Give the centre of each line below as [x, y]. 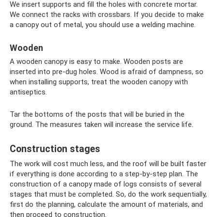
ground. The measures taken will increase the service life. [101, 124]
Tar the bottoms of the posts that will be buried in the [97, 114]
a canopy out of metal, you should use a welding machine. [103, 25]
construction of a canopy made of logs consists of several [106, 184]
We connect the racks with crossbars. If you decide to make [107, 15]
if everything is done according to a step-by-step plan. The [104, 174]
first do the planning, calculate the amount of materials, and [106, 204]
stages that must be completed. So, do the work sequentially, [108, 194]
